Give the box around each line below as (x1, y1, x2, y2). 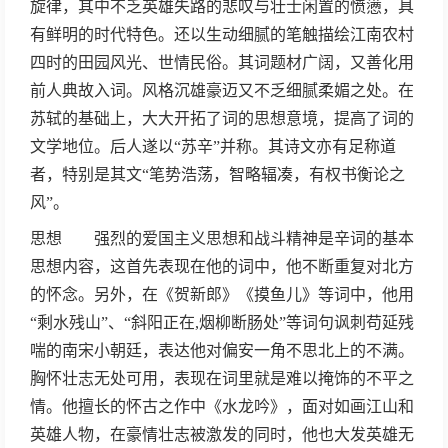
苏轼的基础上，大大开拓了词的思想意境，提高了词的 (30, 110, 414, 127)
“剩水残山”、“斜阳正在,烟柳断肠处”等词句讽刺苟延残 (30, 314, 414, 331)
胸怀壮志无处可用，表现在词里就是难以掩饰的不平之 (30, 370, 414, 387)
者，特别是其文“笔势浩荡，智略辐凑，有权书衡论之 (30, 166, 405, 183)
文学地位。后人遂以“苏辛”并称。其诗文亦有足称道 (30, 138, 396, 155)
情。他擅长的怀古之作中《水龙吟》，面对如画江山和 (30, 398, 414, 415)
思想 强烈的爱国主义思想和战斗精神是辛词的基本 (30, 230, 414, 247)
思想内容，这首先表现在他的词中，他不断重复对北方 (30, 258, 414, 275)
